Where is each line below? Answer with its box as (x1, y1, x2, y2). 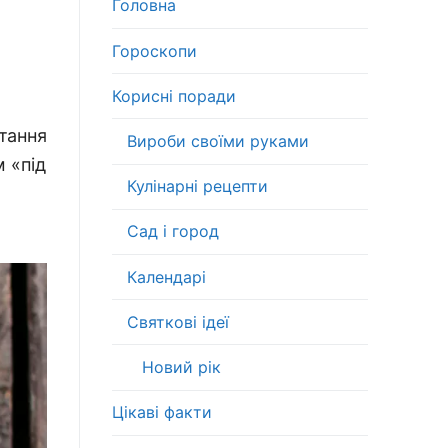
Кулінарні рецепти (127, 176, 268, 197)
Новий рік (142, 356, 221, 377)
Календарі (127, 266, 206, 287)
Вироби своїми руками (127, 131, 309, 152)
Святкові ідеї (127, 311, 229, 332)
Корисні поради (112, 85, 236, 106)
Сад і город (127, 221, 219, 242)
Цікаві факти (112, 402, 212, 423)
